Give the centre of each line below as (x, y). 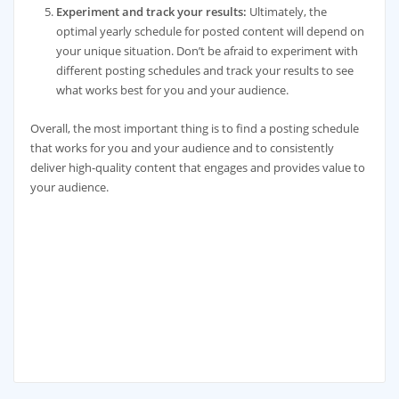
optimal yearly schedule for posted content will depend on (211, 31)
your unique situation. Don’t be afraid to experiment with (208, 50)
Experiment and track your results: (152, 11)
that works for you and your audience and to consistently (182, 147)
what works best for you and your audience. (173, 90)
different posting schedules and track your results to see (205, 70)
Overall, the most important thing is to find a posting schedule (194, 128)
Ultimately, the (287, 11)
